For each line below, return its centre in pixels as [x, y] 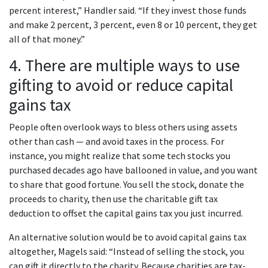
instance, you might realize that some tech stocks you [120, 156]
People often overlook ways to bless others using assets [123, 127]
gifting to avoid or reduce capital [121, 85]
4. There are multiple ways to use [124, 66]
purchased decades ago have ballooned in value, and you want [133, 170]
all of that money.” [47, 39]
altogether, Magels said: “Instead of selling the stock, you [127, 252]
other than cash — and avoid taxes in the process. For [117, 141]
